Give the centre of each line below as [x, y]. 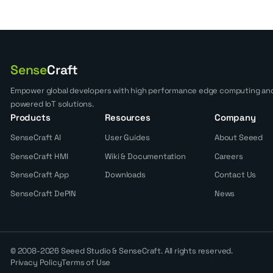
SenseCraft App [40, 175]
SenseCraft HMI [39, 156]
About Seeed [239, 138]
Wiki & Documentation [145, 156]
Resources [128, 117]
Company [235, 117]
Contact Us [236, 175]
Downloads [125, 175]
